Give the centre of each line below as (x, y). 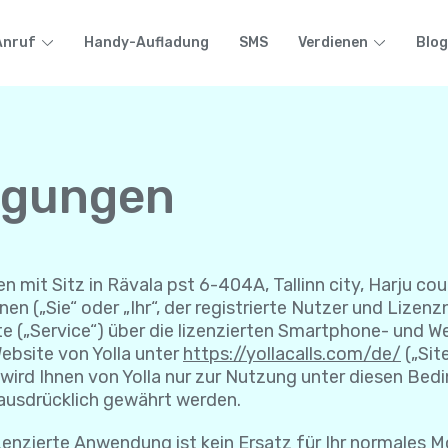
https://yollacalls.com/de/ (292, 354)
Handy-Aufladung (146, 42)
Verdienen (333, 42)
